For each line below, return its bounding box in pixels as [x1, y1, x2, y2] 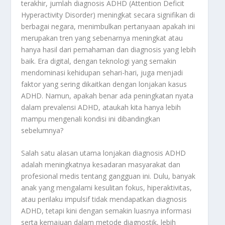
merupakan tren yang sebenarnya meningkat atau [21, 33, 183, 43]
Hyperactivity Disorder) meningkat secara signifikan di [21, 10, 195, 20]
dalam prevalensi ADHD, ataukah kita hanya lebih [21, 102, 181, 112]
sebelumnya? [21, 125, 64, 135]
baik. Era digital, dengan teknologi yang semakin [21, 56, 177, 66]
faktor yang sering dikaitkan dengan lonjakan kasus [21, 79, 187, 89]
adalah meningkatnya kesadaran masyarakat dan [21, 159, 181, 169]
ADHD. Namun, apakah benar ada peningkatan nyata [21, 90, 194, 100]
